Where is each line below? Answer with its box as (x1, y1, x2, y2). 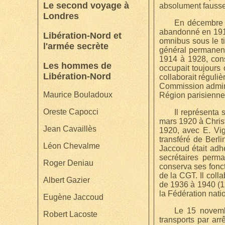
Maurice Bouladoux (43, 90, 113, 99)
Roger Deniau (43, 159, 93, 168)
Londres (43, 11, 79, 22)
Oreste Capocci (43, 107, 98, 117)
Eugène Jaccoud (43, 193, 103, 202)
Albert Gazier (43, 176, 90, 185)
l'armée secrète (43, 41, 108, 51)
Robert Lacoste (43, 210, 97, 219)
